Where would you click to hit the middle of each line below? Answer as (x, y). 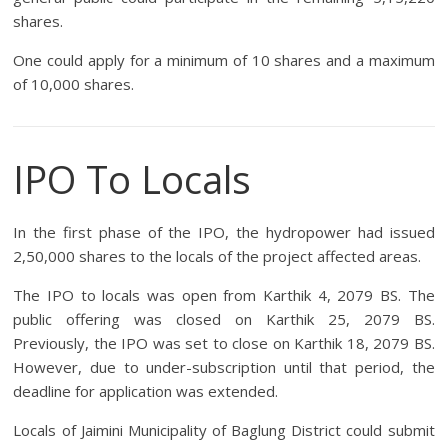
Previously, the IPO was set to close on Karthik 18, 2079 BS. (224, 343)
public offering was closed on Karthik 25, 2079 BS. (224, 319)
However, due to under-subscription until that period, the (224, 367)
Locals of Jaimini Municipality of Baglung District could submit (224, 430)
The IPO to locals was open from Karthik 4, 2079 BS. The (224, 295)
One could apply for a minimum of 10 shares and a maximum (224, 60)
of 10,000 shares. (74, 84)
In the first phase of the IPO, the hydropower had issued (224, 232)
